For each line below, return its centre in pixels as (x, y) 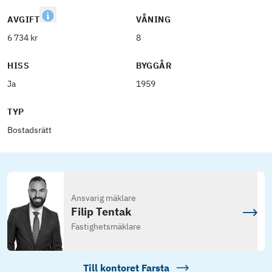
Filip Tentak (101, 212)
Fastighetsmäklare (106, 227)
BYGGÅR (154, 66)
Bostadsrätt (29, 130)
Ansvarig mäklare (103, 198)
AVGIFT (24, 19)
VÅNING (154, 19)
